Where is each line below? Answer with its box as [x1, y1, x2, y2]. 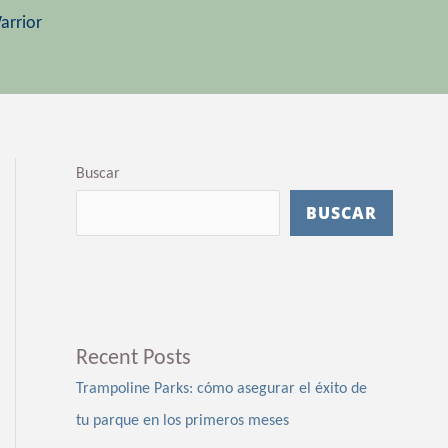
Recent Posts [76, 346, 191, 370]
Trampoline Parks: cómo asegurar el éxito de [76, 380, 367, 397]
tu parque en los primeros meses [76, 412, 289, 429]
